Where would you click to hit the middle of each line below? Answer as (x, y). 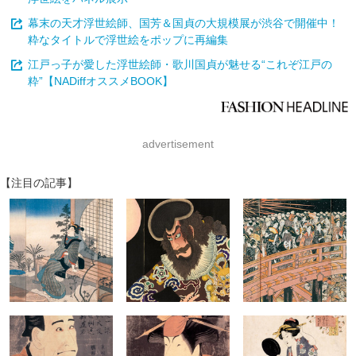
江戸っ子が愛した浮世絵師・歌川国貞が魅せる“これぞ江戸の (180, 64)
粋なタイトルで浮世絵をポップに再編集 (128, 40)
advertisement (178, 144)
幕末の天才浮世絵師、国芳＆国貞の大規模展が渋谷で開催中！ (184, 23)
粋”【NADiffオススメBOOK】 (101, 81)
